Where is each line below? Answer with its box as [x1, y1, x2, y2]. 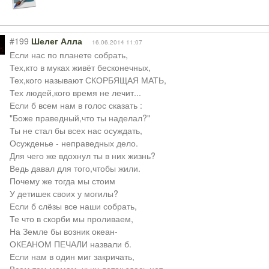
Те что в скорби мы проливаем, [9, 213, 133, 225]
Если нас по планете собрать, [9, 49, 128, 61]
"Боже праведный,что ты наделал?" [9, 112, 150, 124]
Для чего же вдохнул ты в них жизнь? [9, 150, 156, 162]
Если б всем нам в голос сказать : [9, 99, 142, 111]
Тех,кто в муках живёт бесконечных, [9, 61, 151, 73]
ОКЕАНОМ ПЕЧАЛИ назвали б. [9, 238, 131, 250]
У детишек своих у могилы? [9, 187, 118, 199]
